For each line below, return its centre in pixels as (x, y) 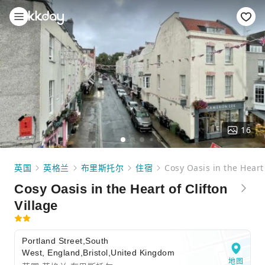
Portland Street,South (65, 241)
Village (36, 206)
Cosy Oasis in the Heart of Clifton (121, 189)
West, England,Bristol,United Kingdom (98, 253)
